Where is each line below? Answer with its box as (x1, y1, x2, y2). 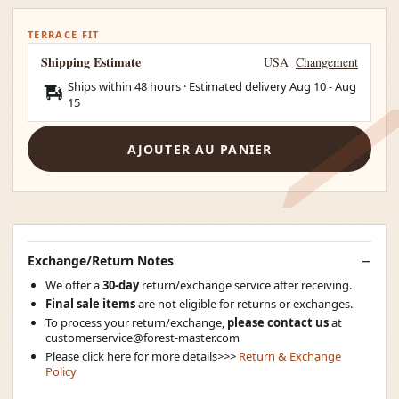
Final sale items (45, 296, 135, 312)
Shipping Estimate (41, 53, 141, 71)
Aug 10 (289, 78, 326, 94)
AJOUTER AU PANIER (126, 140, 273, 158)
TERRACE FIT (28, 28, 100, 41)
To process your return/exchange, (45, 314, 227, 330)
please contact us (227, 314, 329, 330)
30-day (102, 277, 142, 293)
